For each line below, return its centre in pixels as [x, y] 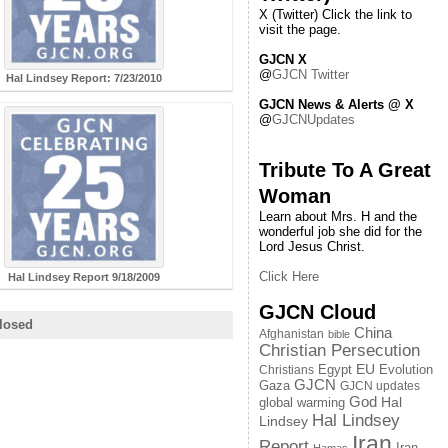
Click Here [289, 277]
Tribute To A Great [345, 170]
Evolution [406, 370]
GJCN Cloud [317, 312]
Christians [286, 370]
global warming [302, 403]
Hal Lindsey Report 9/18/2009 [84, 276]
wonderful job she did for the [340, 232]
